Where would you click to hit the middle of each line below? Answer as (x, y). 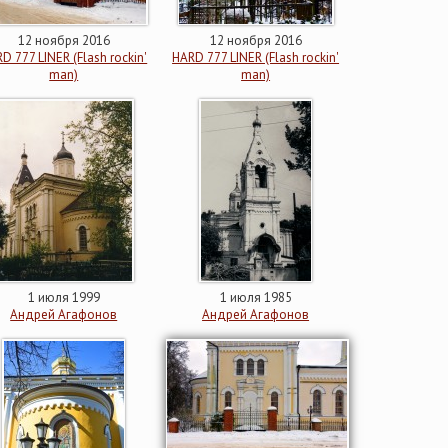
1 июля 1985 (255, 297)
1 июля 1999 (63, 297)
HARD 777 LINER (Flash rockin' (256, 57)
